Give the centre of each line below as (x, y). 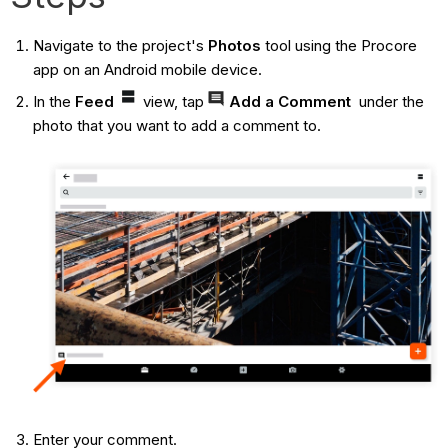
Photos (234, 46)
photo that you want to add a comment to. (178, 125)
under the (389, 101)
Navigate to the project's (120, 46)
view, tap (173, 101)
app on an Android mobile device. (147, 70)
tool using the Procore (338, 46)
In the (53, 101)
